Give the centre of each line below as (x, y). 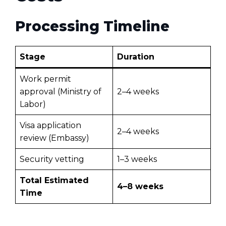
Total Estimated (54, 180)
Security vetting (52, 159)
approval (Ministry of (61, 91)
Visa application (50, 125)
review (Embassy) (54, 138)
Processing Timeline (92, 26)
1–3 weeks (137, 159)
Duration (136, 56)
